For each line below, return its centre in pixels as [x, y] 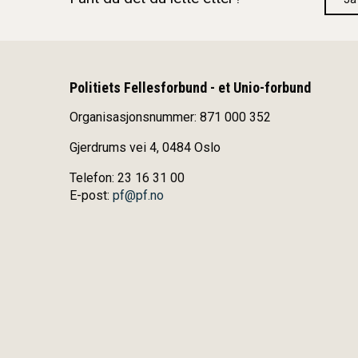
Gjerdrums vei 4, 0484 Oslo [145, 147]
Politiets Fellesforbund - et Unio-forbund [190, 87]
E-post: [91, 195]
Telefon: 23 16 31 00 [127, 177]
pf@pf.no [138, 195]
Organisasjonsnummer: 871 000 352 [170, 117]
